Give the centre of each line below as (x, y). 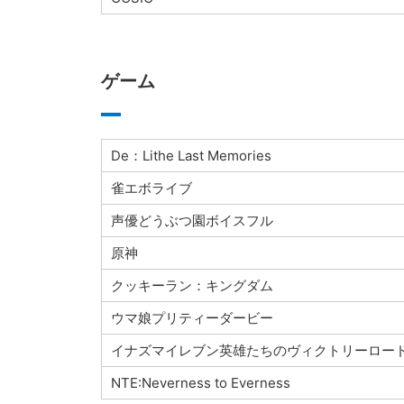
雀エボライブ (151, 188)
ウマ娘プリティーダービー (192, 318)
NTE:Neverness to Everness (200, 383)
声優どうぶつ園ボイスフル (192, 221)
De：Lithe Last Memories (191, 156)
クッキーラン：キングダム (192, 286)
